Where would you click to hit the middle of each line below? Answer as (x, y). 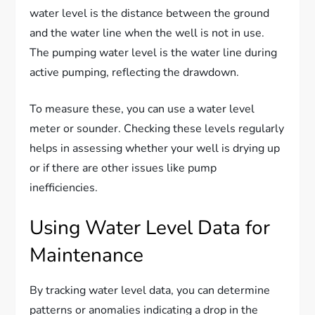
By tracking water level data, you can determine (150, 290)
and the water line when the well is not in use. (147, 33)
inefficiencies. (64, 187)
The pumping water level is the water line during (154, 52)
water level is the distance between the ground (150, 13)
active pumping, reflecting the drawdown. (135, 72)
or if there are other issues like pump (123, 168)
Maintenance (87, 255)
